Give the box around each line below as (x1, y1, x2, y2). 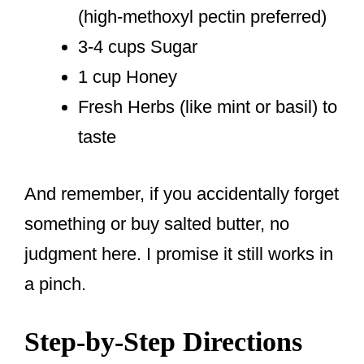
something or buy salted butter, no (24, 214, 289, 235)
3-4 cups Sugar (78, 37, 197, 58)
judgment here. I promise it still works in (24, 244, 333, 265)
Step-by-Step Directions (24, 327, 302, 357)
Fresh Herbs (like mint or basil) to (78, 97, 337, 118)
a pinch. (24, 274, 86, 295)
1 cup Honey (78, 67, 177, 88)
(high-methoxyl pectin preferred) (78, 6, 327, 28)
